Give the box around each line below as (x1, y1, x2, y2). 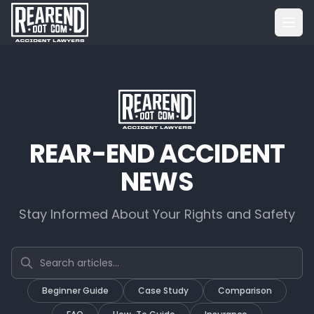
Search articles (11, 246, 94, 262)
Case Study (138, 285, 189, 296)
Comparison (218, 285, 272, 296)
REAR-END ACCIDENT (29, 136, 285, 172)
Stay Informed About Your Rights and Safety (19, 205, 295, 223)
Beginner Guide (42, 285, 109, 296)
